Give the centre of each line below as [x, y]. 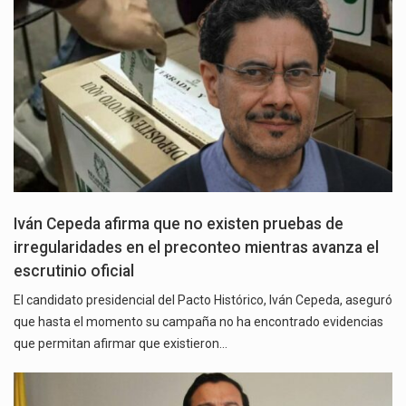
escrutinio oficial [74, 271]
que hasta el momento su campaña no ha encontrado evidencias [198, 322]
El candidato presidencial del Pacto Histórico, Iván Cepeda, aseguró [203, 300]
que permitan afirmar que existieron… [121, 344]
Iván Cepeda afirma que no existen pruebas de [179, 224]
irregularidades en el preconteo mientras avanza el [196, 248]
